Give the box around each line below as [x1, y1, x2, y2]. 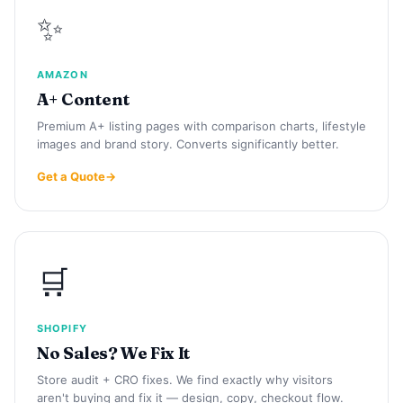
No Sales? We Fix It [37, 342, 192, 363]
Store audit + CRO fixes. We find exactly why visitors [37, 372, 333, 387]
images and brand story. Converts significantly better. [37, 136, 339, 151]
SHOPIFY [37, 321, 87, 335]
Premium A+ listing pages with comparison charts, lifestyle [37, 118, 366, 133]
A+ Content [37, 88, 130, 110]
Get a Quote [37, 168, 105, 184]
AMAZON [37, 67, 88, 81]
